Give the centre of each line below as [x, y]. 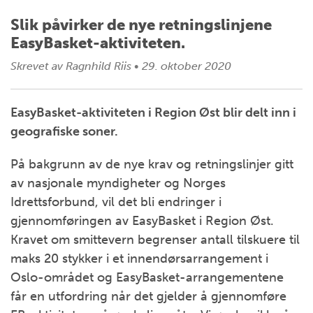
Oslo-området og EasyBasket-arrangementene [147, 277]
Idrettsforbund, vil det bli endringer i [116, 202]
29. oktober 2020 [185, 66]
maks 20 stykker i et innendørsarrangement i [139, 259]
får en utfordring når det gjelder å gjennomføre [148, 296]
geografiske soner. [64, 131]
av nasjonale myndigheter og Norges [118, 183]
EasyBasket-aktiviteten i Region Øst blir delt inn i [153, 112]
